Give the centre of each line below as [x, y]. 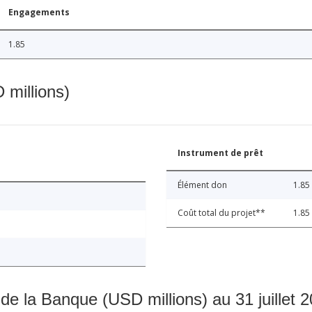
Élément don [202, 185]
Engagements [39, 13]
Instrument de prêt [220, 153]
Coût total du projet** [221, 213]
